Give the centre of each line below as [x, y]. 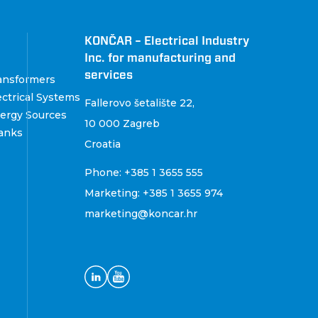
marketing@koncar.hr [141, 213]
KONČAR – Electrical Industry [167, 40]
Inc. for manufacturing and [160, 57]
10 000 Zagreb [122, 123]
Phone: [105, 172]
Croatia [103, 144]
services [109, 75]
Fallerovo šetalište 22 [139, 103]
